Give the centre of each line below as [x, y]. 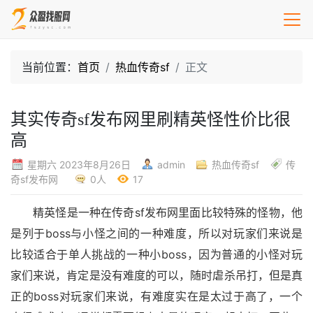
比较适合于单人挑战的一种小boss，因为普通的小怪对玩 [156, 255]
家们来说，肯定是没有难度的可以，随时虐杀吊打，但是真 [156, 276]
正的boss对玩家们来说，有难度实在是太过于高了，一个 [156, 297]
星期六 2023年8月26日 [80, 165]
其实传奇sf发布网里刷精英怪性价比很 [151, 119]
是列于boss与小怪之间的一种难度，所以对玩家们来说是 [156, 234]
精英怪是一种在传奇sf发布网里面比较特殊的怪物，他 [168, 213]
